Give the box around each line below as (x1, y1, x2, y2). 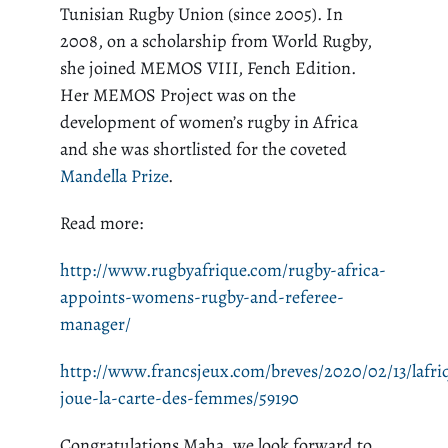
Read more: (60, 210, 143, 235)
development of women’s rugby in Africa (60, 109, 358, 134)
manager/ (60, 311, 131, 336)
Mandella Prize (60, 163, 168, 188)
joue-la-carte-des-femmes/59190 (60, 385, 299, 410)
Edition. (291, 55, 356, 80)
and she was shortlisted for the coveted (60, 136, 347, 161)
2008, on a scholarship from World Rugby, (60, 28, 372, 53)
